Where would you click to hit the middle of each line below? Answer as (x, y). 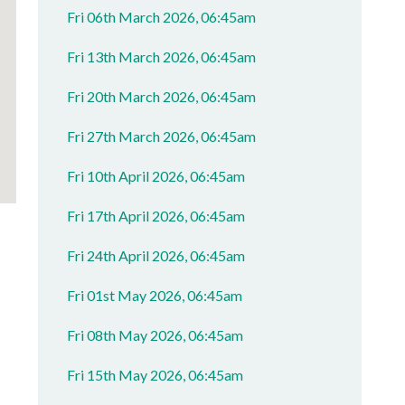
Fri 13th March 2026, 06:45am (162, 57)
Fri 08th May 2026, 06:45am (155, 335)
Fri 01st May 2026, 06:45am (155, 295)
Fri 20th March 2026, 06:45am (162, 96)
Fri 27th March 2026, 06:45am (162, 136)
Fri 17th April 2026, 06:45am (156, 216)
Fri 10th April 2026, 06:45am (156, 176)
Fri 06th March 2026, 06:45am (162, 17)
